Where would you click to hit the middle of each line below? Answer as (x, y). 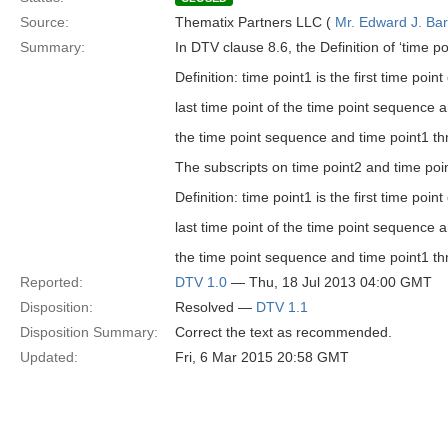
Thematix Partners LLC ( (255, 22)
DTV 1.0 (201, 282)
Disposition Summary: (89, 332)
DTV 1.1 (282, 307)
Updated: (49, 357)
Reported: (51, 282)
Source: (44, 22)
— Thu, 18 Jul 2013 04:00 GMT (329, 282)
